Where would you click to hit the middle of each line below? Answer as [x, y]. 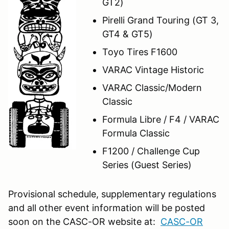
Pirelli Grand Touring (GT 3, [161, 20]
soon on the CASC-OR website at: [84, 221]
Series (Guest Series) [147, 165]
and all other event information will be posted [107, 208]
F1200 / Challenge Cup [151, 151]
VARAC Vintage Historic [153, 70]
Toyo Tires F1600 [140, 52]
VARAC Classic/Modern [152, 87]
